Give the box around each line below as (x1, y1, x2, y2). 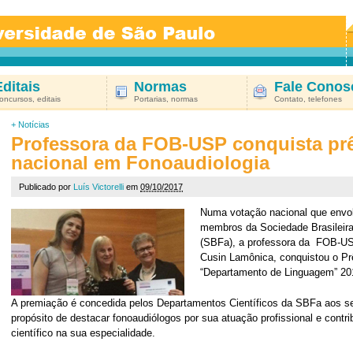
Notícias (18, 120, 50, 129)
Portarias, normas (134, 95, 198, 103)
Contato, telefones (274, 95, 342, 103)
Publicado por (19, 182, 73, 191)
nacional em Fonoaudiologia (11, 152, 269, 173)
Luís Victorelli (73, 182, 124, 191)
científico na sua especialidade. (11, 327, 155, 339)
